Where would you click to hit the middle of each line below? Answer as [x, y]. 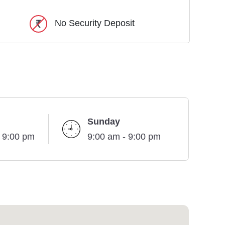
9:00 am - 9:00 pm [124, 137]
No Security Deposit [95, 23]
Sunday [104, 122]
